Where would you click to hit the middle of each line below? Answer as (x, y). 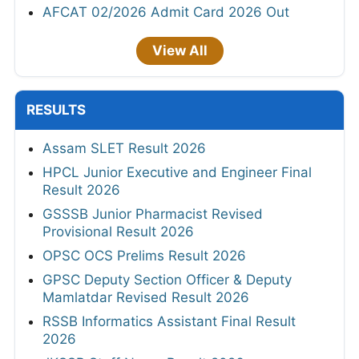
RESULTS (56, 110)
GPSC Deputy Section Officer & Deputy (167, 280)
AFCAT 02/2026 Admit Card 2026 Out (166, 12)
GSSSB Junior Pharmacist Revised (153, 214)
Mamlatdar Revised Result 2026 (146, 298)
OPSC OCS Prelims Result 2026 (144, 256)
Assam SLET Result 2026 (124, 149)
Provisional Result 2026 (118, 232)
